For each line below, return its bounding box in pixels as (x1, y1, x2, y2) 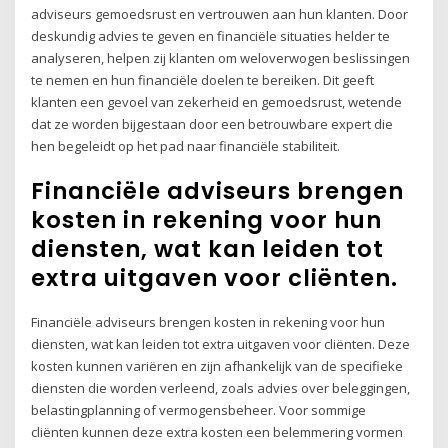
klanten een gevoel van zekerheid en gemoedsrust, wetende (31, 92, 403, 111)
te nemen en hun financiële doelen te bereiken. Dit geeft (31, 70, 375, 89)
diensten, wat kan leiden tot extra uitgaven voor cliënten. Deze (31, 335, 411, 354)
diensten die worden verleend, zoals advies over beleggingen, (31, 379, 411, 398)
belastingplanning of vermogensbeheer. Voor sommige (31, 401, 367, 420)
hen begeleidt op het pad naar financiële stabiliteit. (31, 136, 341, 155)
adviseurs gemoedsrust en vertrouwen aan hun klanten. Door (31, 4, 409, 23)
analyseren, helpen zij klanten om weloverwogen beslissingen (31, 48, 411, 67)
